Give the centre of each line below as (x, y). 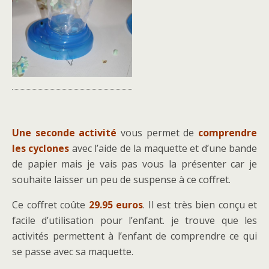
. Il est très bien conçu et (200, 204)
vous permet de (158, 132)
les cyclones (41, 148)
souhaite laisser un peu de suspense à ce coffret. (121, 179)
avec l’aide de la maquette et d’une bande (165, 148)
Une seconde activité (65, 132)
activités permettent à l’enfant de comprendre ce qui (134, 236)
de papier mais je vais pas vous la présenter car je (134, 164)
